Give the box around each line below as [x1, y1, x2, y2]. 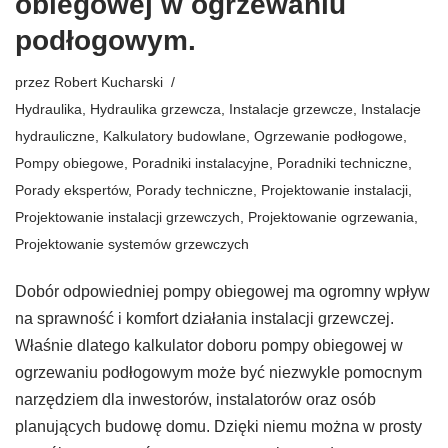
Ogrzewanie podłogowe [254, 127, 403, 144]
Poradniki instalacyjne [132, 154, 269, 171]
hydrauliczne [15, 127, 95, 144]
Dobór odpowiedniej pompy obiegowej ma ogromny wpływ [15, 282, 430, 300]
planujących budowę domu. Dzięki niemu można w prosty [15, 417, 422, 435]
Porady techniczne [136, 181, 253, 198]
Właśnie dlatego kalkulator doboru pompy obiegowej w [15, 336, 403, 354]
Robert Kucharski [54, 73, 163, 90]
